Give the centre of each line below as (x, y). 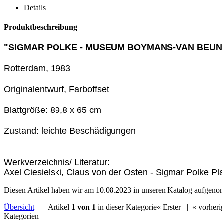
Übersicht (19, 207)
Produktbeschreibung (41, 27)
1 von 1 (83, 207)
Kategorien (21, 216)
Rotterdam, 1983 (37, 68)
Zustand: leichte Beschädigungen (70, 131)
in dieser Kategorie (126, 207)
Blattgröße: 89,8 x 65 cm (53, 110)
